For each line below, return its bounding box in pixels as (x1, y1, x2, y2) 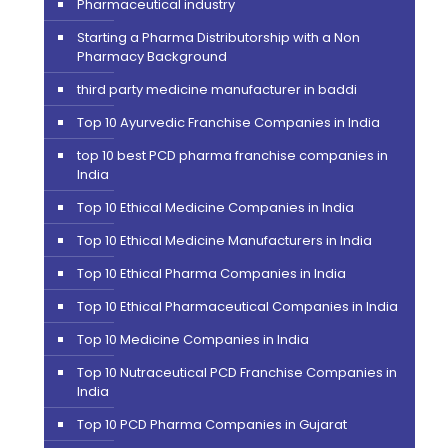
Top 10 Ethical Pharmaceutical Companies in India (76, 296, 398, 316)
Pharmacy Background (76, 46, 227, 66)
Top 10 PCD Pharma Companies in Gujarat (76, 414, 347, 434)
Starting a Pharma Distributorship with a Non (76, 27, 360, 47)
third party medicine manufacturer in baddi (76, 79, 357, 99)
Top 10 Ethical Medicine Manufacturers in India (76, 230, 372, 250)
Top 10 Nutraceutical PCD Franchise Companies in (76, 362, 397, 382)
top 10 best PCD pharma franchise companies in (76, 145, 388, 165)
